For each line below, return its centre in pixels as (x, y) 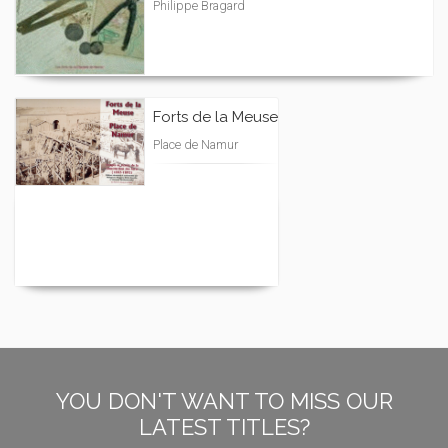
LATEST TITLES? (224, 427)
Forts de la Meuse (215, 117)
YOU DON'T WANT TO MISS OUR (224, 401)
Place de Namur (195, 144)
